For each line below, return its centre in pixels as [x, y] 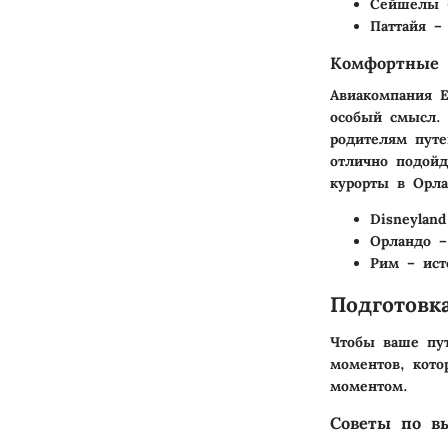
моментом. [369, 386]
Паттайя [398, 25]
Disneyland [408, 218]
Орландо [400, 240]
